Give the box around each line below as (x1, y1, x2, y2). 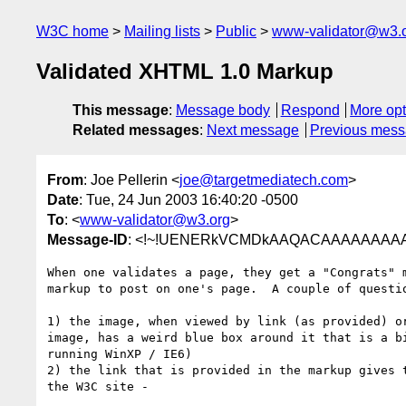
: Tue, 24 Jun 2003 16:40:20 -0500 (79, 191, 298, 208)
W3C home (36, 24, 109, 39)
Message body (176, 102, 270, 119)
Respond (280, 102, 340, 119)
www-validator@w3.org (80, 211, 230, 227)
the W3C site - (47, 379, 156, 393)
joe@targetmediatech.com (179, 171, 348, 188)
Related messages (72, 122, 199, 139)
